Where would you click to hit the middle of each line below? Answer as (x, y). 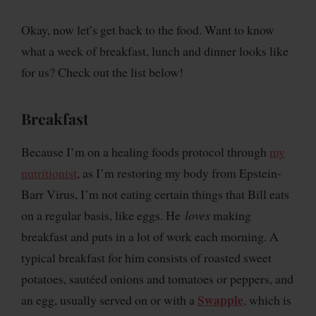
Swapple (220, 299)
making (231, 215)
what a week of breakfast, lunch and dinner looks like (155, 50)
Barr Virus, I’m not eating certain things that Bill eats (155, 194)
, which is (267, 299)
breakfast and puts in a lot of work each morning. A (150, 236)
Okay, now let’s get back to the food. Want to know (148, 29)
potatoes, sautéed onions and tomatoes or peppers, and (157, 278)
